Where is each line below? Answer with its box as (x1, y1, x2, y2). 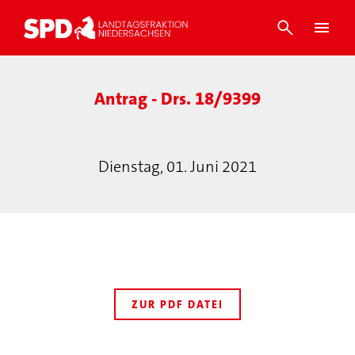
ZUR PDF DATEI (132, 297, 223, 311)
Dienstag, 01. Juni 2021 (98, 156, 257, 177)
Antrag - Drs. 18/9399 (94, 87, 261, 110)
